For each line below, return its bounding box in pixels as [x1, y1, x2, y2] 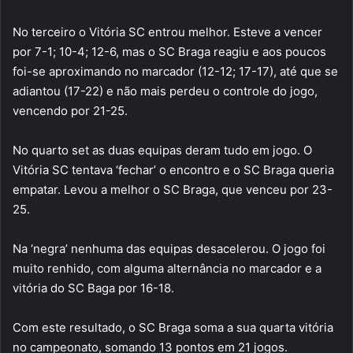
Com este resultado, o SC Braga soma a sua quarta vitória [13, 319, 333, 335]
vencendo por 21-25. [13, 102, 128, 118]
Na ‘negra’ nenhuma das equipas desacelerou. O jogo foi [13, 240, 325, 256]
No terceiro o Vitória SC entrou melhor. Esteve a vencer [13, 24, 322, 39]
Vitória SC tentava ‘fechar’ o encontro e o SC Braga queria [13, 162, 334, 177]
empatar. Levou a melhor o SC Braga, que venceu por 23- [13, 181, 333, 197]
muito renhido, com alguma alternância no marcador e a [13, 260, 321, 276]
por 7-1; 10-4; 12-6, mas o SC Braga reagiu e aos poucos [13, 43, 326, 59]
